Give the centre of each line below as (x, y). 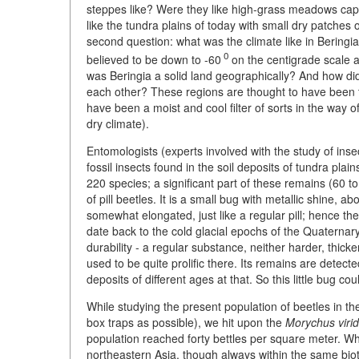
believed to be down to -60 (154, 59)
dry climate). (118, 123)
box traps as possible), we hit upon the (186, 322)
